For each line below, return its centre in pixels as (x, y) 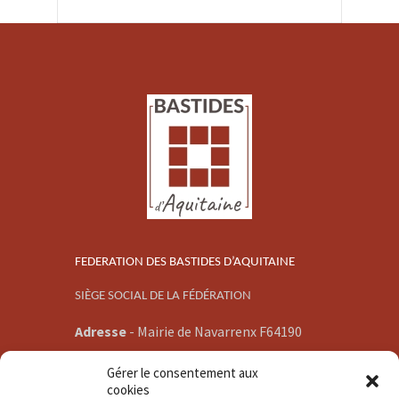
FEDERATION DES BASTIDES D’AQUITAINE (185, 263)
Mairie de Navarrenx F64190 (220, 332)
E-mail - (96, 371)
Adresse (101, 332)
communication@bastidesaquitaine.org (179, 387)
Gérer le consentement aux (183, 373)
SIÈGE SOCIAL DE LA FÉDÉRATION (163, 297)
